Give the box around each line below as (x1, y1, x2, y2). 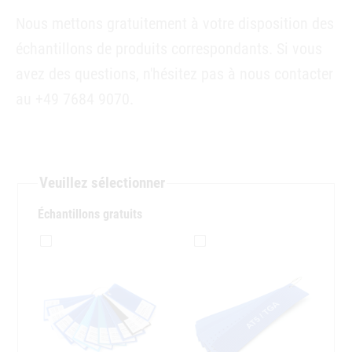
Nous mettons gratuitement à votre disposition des (16, 14, 334, 33)
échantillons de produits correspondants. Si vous (16, 39, 322, 58)
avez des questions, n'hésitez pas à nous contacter (16, 64, 333, 83)
